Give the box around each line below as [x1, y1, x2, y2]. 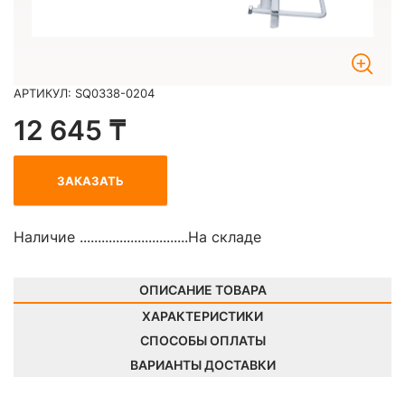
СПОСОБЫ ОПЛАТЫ [139, 333, 266, 349]
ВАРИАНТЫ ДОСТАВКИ [129, 357, 276, 373]
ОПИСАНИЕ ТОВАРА [138, 282, 267, 298]
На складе [188, 228, 261, 247]
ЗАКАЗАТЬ [57, 173, 124, 188]
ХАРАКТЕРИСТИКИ [142, 308, 263, 325]
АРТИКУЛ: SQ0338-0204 [14, 86, 155, 101]
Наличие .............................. [14, 228, 188, 247]
